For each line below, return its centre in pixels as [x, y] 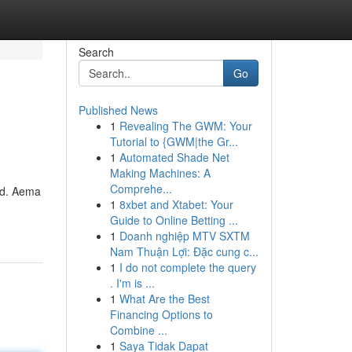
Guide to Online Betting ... [174, 220]
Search [96, 52]
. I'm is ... [132, 283]
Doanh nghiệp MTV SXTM [184, 236]
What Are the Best [164, 299]
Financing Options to [161, 314]
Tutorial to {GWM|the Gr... [174, 141]
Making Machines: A [160, 173]
